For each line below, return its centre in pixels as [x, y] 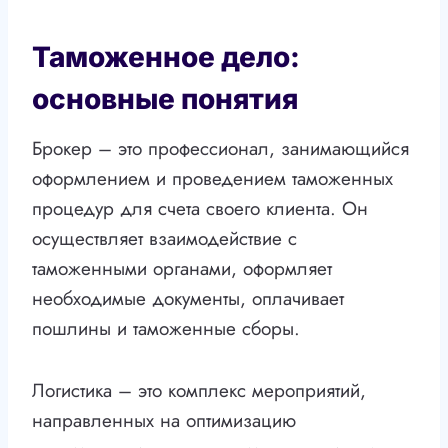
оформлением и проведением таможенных [212, 179]
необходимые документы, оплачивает [188, 299]
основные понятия [165, 99]
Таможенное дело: [166, 57]
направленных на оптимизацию [164, 421]
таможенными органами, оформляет [182, 269]
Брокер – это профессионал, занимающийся [220, 149]
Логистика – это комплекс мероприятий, [199, 391]
